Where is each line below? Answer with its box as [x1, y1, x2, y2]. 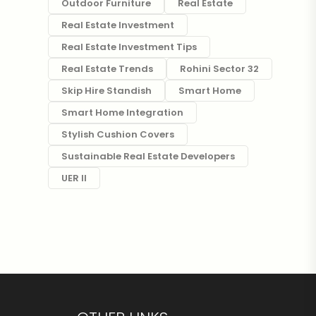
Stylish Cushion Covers [61, 128, 174, 141]
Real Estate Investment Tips [61, 40, 197, 54]
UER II [61, 171, 87, 185]
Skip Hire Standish [61, 84, 152, 97]
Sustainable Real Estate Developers [61, 150, 235, 163]
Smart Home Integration [61, 106, 183, 119]
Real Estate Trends [61, 62, 153, 75]
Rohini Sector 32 [179, 62, 259, 75]
